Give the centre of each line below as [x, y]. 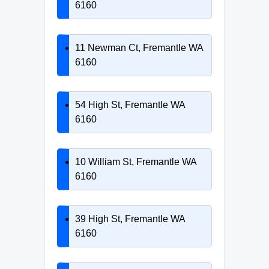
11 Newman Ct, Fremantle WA [139, 47]
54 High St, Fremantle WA [130, 104]
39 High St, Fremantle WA [130, 219]
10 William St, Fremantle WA [136, 162]
